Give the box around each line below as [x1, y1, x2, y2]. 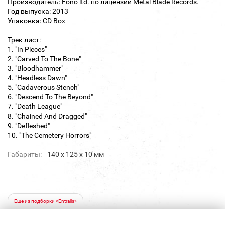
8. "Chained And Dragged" [8, 112, 87, 121]
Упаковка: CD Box [8, 17, 65, 25]
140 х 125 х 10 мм [47, 150, 104, 159]
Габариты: [8, 150, 42, 159]
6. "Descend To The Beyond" [8, 93, 93, 101]
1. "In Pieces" [8, 45, 47, 54]
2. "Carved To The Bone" [8, 55, 81, 63]
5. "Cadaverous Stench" [8, 83, 79, 92]
